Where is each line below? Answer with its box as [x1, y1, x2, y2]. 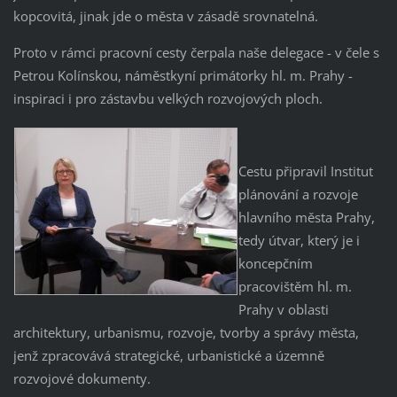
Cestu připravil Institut [237, 161, 373, 180]
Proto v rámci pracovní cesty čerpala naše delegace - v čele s [12, 43, 379, 61]
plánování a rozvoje [237, 184, 358, 203]
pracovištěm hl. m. [237, 276, 352, 295]
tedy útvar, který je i [237, 230, 360, 249]
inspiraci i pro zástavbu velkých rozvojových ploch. [12, 89, 323, 107]
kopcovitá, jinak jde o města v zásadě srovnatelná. [12, 6, 318, 25]
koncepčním [237, 253, 313, 272]
